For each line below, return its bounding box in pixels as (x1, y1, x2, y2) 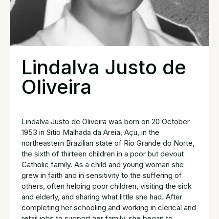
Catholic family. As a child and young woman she (22, 159, 184, 169)
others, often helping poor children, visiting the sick (22, 181, 192, 191)
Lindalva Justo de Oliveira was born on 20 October (22, 116, 190, 126)
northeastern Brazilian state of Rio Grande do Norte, (22, 138, 195, 148)
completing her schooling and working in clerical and (22, 202, 196, 212)
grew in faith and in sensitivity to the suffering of (22, 170, 182, 180)
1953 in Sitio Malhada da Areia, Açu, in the (22, 127, 159, 137)
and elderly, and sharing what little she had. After (22, 192, 182, 201)
